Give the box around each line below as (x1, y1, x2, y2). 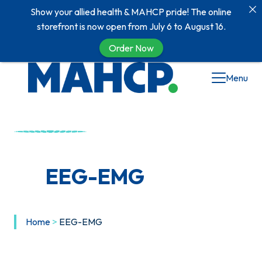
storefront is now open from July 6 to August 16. (36, 20, 226, 32)
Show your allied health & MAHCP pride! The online (30, 6, 232, 18)
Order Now (108, 42, 154, 54)
